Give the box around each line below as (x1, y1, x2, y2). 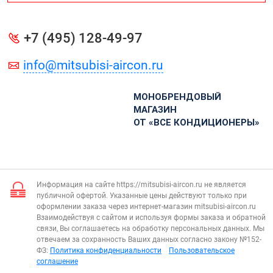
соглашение (37, 257, 78, 266)
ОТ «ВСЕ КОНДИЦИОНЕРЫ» (133, 116, 260, 128)
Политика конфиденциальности (50, 246, 161, 255)
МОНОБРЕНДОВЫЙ (133, 91, 222, 102)
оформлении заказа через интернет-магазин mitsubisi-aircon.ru (37, 202, 256, 211)
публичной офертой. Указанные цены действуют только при (37, 191, 247, 200)
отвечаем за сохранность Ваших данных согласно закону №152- (37, 235, 261, 244)
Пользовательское (169, 246, 235, 255)
